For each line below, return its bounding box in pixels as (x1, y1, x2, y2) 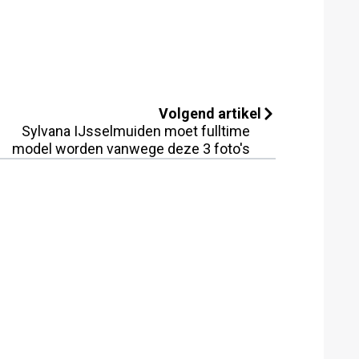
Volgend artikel (159, 104, 261, 122)
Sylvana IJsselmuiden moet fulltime (22, 122, 250, 139)
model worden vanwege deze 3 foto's (12, 139, 250, 157)
